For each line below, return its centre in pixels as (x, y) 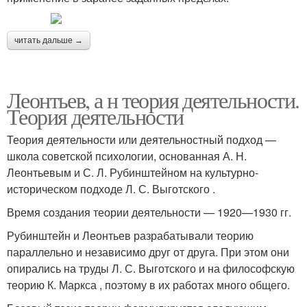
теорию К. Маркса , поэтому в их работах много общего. (148, 285)
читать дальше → (49, 40)
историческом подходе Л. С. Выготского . (111, 189)
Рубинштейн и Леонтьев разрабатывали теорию (130, 235)
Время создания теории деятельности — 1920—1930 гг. (149, 212)
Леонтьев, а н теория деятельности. (153, 100)
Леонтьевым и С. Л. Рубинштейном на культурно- (133, 172)
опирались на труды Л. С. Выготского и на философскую (151, 268)
